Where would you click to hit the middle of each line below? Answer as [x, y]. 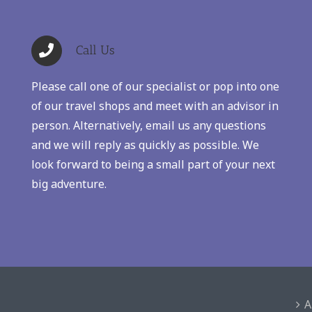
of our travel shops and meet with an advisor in [155, 106]
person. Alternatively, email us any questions [148, 126]
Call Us [95, 50]
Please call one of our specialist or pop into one [155, 87]
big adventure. [69, 184]
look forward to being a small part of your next [153, 165]
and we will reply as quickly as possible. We [145, 145]
